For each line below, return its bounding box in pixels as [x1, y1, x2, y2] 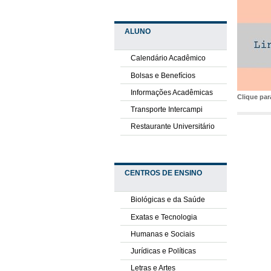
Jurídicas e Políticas [130, 247, 196, 256]
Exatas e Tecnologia [130, 212, 197, 221]
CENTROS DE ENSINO [124, 169, 202, 178]
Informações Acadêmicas [130, 88, 213, 97]
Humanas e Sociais [130, 229, 195, 238]
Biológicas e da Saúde [130, 195, 205, 204]
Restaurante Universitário [130, 122, 215, 131]
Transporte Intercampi [130, 105, 203, 114]
